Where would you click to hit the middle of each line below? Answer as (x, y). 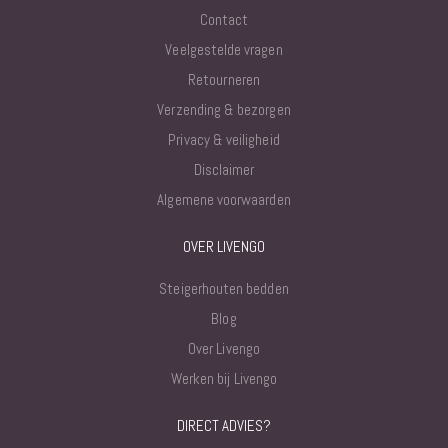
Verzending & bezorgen (224, 109)
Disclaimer (224, 169)
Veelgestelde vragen (224, 49)
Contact (224, 19)
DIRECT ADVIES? (224, 425)
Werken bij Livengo (224, 378)
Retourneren (224, 79)
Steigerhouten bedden (224, 288)
